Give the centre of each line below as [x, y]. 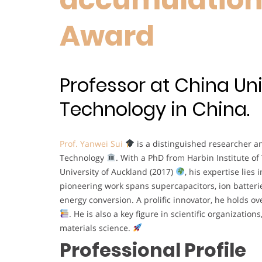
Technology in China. [155, 109]
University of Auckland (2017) [118, 171]
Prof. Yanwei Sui [91, 143]
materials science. [96, 227]
